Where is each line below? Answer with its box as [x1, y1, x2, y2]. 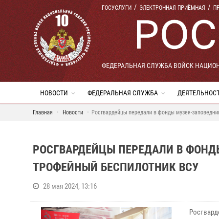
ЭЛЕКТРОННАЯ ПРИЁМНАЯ [139, 4, 205, 11]
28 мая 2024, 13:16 [43, 182, 97, 191]
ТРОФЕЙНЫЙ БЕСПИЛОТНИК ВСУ [33, 160, 198, 174]
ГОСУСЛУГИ [102, 4, 131, 11]
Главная [33, 109, 53, 116]
